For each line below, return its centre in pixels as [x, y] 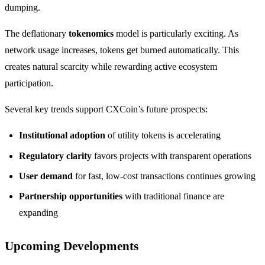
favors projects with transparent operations [172, 156]
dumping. [22, 8]
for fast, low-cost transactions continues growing [164, 176]
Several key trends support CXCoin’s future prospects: [106, 109]
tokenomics [91, 34]
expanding [38, 213]
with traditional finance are [173, 196]
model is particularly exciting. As [176, 34]
